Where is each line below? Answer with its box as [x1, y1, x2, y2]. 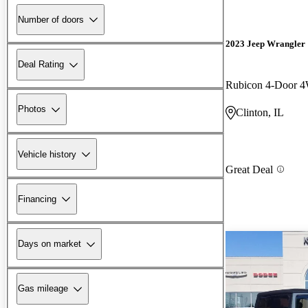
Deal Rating [18, 59, 64, 70]
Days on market [18, 239, 81, 250]
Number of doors [18, 14, 84, 25]
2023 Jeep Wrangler [225, 38, 305, 49]
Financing [18, 193, 56, 204]
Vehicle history [18, 148, 76, 159]
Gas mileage [18, 283, 68, 294]
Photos [18, 104, 46, 115]
